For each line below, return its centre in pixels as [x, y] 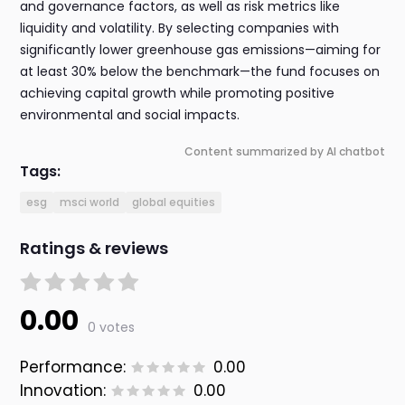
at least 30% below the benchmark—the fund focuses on [200, 72]
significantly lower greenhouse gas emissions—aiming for [201, 50]
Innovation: [63, 391]
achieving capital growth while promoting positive [178, 94]
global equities [174, 202]
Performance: [73, 367]
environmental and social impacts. [130, 115]
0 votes [112, 328]
